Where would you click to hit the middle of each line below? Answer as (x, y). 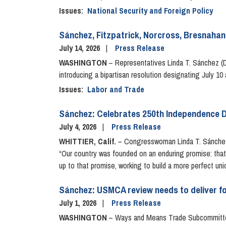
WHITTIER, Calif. (89, 142)
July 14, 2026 (80, 48)
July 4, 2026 (79, 127)
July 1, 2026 (79, 203)
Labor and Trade (116, 90)
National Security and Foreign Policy (150, 11)
